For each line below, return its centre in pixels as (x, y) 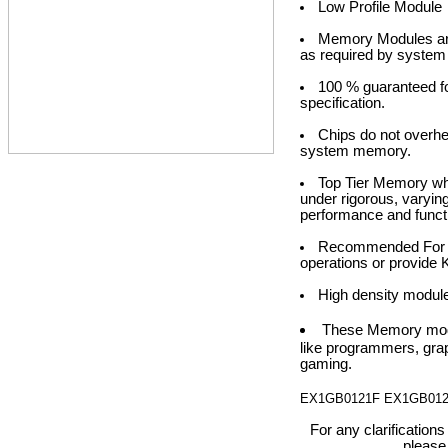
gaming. (326, 364)
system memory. (355, 151)
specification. (342, 103)
